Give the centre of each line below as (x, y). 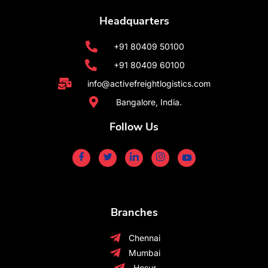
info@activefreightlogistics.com (149, 84)
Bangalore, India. (149, 102)
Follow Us (134, 127)
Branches (134, 213)
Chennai (144, 238)
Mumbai (144, 253)
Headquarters (134, 21)
